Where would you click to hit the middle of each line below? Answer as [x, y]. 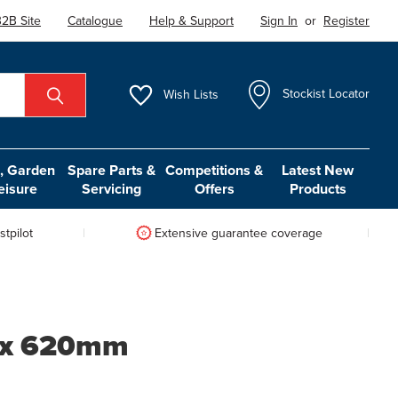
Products [318, 188]
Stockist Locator [326, 94]
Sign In [279, 20]
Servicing [111, 188]
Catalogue [96, 20]
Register [347, 20]
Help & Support [192, 20]
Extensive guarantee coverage [238, 233]
